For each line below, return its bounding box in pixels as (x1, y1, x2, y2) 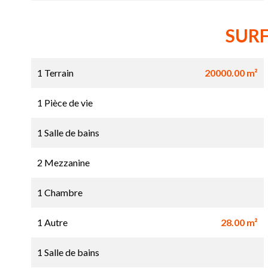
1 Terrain (37, 67, 74, 79)
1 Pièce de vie (37, 97, 93, 109)
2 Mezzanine (37, 157, 90, 169)
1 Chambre (37, 187, 83, 199)
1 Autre (37, 217, 68, 229)
